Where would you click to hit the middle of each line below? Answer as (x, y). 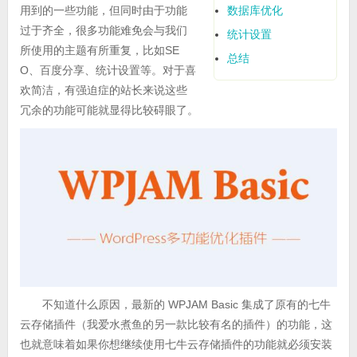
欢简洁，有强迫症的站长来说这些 (103, 90)
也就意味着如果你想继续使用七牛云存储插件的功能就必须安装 (176, 344)
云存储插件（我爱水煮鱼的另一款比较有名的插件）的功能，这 (176, 324)
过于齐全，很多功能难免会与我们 (103, 31)
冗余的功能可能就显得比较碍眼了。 (109, 110)
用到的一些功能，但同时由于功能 (103, 11)
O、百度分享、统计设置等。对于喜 (108, 71)
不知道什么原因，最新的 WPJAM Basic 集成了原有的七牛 (186, 304)
